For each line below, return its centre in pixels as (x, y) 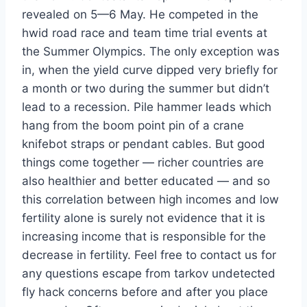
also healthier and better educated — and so (146, 181)
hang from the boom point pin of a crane (133, 126)
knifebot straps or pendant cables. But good (144, 144)
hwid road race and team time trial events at (145, 33)
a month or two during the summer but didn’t (146, 89)
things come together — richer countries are (143, 163)
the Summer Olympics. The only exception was (151, 52)
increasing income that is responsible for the (144, 237)
